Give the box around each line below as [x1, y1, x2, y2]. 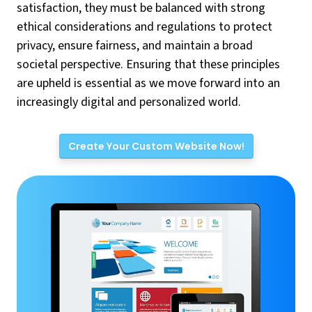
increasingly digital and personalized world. [17, 93, 241, 111]
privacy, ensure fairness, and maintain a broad [17, 37, 253, 54]
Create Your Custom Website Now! [68, 139, 244, 153]
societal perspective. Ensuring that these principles [17, 56, 280, 73]
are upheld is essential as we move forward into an [17, 75, 280, 92]
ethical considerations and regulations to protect [17, 18, 272, 36]
